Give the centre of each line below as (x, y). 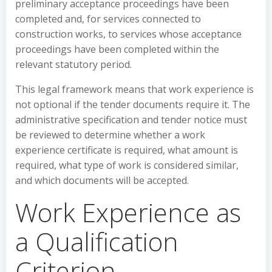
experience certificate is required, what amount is (127, 150)
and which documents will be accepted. (102, 180)
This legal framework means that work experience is (134, 89)
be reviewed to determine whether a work (110, 135)
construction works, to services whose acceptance (128, 34)
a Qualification (97, 241)
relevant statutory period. (73, 64)
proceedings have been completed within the (117, 49)
